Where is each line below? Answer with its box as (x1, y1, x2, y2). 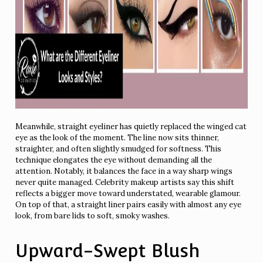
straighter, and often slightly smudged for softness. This (15, 143, 222, 154)
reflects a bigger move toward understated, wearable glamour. (15, 188, 241, 198)
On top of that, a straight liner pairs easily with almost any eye (15, 199, 242, 210)
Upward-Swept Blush (15, 240, 200, 261)
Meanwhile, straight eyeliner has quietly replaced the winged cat (15, 121, 247, 131)
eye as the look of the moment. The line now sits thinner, (15, 132, 220, 143)
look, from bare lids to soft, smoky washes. (15, 210, 170, 221)
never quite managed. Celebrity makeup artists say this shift (15, 177, 235, 187)
